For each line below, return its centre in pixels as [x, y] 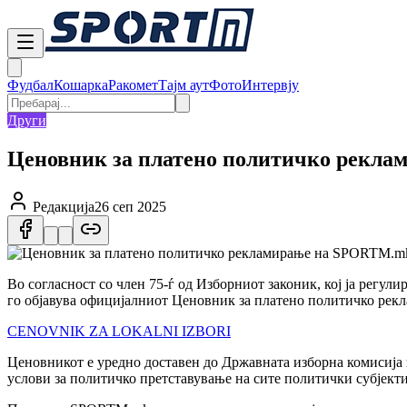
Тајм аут [184, 85]
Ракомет [133, 85]
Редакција [64, 206]
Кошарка [81, 85]
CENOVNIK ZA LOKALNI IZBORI [119, 331]
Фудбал [30, 85]
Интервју [270, 85]
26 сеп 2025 [130, 206]
